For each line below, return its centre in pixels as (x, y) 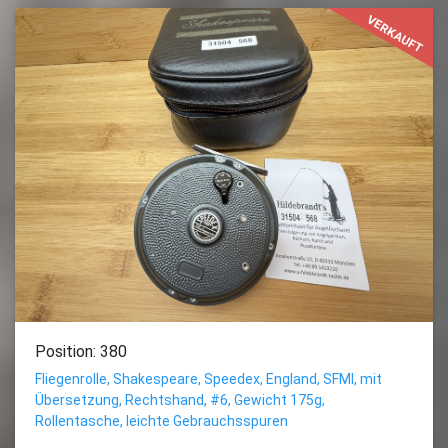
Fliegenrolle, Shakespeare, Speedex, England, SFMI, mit (208, 378)
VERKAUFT (395, 34)
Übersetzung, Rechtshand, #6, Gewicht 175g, (180, 399)
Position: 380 (81, 351)
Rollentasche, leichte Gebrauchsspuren (161, 420)
